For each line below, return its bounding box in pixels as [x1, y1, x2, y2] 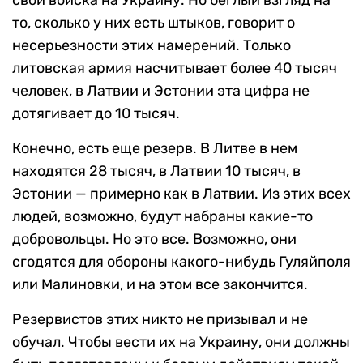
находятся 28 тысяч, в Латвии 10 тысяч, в [12, 161, 301, 180]
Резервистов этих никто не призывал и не [12, 310, 308, 328]
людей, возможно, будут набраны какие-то [12, 207, 313, 225]
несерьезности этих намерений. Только [12, 36, 291, 54]
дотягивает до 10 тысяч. [12, 104, 180, 122]
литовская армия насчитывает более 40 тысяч [12, 58, 337, 77]
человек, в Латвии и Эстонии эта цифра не [12, 81, 310, 100]
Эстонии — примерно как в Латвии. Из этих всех [12, 184, 351, 203]
